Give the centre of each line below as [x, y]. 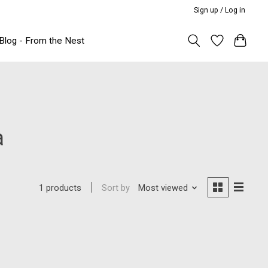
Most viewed [163, 188]
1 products [60, 188]
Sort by [116, 188]
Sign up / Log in [220, 10]
